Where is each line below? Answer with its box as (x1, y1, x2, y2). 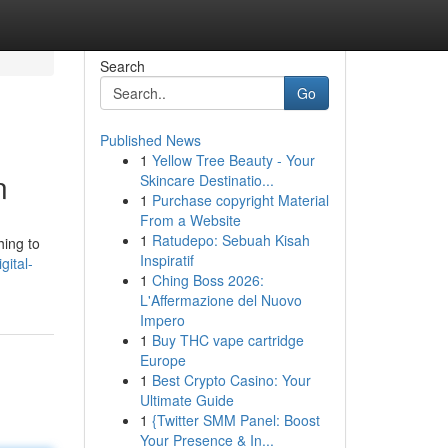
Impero (139, 310, 185, 330)
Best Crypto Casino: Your (151, 370, 311, 390)
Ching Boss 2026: (151, 270, 264, 290)
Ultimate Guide (139, 390, 234, 410)
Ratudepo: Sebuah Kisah (151, 230, 310, 250)
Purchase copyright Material (151, 190, 329, 210)
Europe (139, 350, 186, 370)
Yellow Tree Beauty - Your (151, 150, 315, 170)
